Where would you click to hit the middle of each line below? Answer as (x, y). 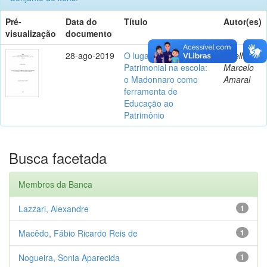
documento (89, 33)
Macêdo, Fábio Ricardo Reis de (78, 233)
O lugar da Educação (164, 55)
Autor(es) (243, 21)
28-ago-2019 (90, 55)
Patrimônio (144, 115)
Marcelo (239, 67)
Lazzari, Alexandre (54, 208)
